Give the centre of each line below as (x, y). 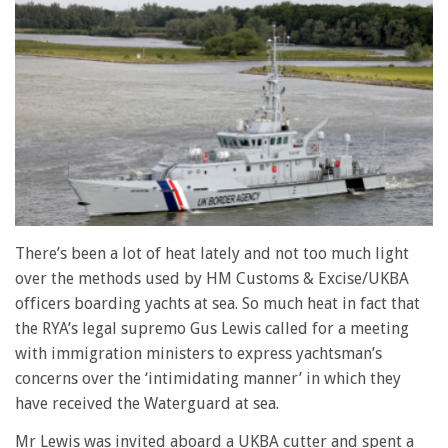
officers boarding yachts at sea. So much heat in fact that (217, 304)
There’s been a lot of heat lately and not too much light (212, 254)
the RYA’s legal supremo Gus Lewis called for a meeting (212, 329)
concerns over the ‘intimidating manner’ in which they (208, 379)
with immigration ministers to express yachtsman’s (198, 354)
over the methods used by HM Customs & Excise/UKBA (212, 279)
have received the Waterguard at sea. (147, 404)
